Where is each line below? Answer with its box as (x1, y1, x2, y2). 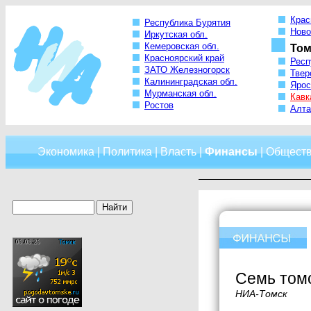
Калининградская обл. (144, 76, 237, 87)
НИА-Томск (235, 288, 287, 299)
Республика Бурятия (144, 17, 230, 28)
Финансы (204, 146, 258, 158)
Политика (102, 146, 152, 158)
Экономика (37, 146, 94, 158)
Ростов (144, 100, 174, 111)
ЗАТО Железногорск (144, 65, 230, 76)
